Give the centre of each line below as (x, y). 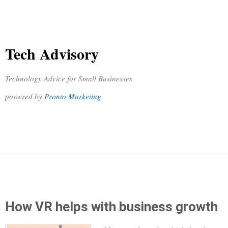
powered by (25, 96)
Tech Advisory (52, 53)
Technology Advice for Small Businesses (69, 78)
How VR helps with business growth (111, 207)
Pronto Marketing (73, 96)
